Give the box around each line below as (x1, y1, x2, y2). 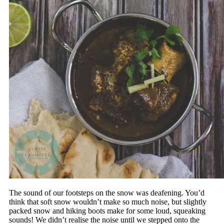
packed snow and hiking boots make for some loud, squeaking (8, 206, 205, 215)
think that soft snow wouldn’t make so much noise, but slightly (8, 197, 206, 206)
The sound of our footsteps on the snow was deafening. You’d (8, 188, 204, 197)
